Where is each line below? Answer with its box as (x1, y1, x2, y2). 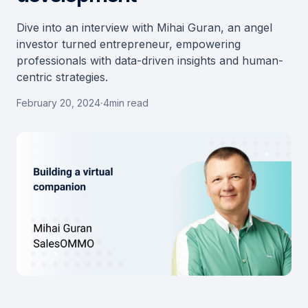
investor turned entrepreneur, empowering (16, 37, 241, 51)
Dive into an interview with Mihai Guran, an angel (16, 21, 272, 34)
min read (109, 97, 148, 109)
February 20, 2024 (16, 97, 100, 109)
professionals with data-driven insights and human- (16, 54, 283, 67)
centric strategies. (16, 70, 108, 84)
